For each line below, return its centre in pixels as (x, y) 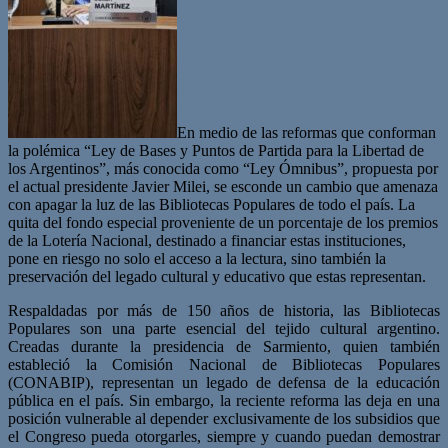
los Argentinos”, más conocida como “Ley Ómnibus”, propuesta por (223, 168)
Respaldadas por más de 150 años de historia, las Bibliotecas (224, 310)
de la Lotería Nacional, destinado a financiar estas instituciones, (207, 240)
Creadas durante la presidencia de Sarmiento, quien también (224, 346)
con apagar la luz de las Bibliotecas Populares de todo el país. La (211, 204)
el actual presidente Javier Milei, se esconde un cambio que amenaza (223, 186)
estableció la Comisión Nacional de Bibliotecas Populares (224, 364)
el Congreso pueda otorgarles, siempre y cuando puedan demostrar (224, 436)
